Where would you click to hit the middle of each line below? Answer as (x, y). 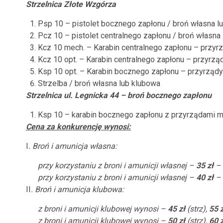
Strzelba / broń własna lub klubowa (99, 83)
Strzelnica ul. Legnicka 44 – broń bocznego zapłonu (119, 95)
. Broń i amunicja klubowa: (77, 189)
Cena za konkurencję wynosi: (78, 127)
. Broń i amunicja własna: (73, 146)
